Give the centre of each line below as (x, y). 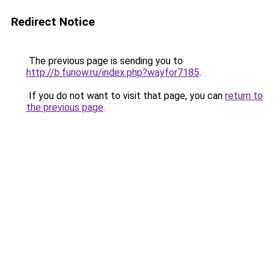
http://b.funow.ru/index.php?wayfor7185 (113, 72)
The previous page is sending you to (105, 61)
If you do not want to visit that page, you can (126, 96)
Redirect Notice (53, 22)
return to (244, 96)
